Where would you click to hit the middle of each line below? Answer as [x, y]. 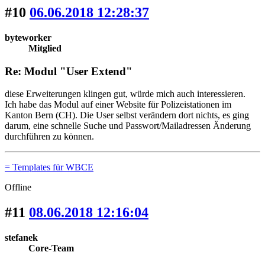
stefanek [21, 238]
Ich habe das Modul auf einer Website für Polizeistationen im [118, 105]
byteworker [28, 37]
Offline [18, 188]
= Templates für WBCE [49, 167]
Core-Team [51, 248]
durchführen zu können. [49, 137]
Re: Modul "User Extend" [69, 71]
